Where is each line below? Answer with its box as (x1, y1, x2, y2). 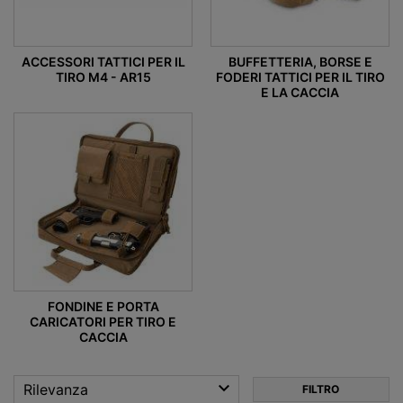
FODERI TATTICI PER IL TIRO (215, 69, 385, 85)
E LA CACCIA (261, 85, 339, 101)
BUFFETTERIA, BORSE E (228, 54, 372, 70)
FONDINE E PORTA (47, 299, 159, 315)
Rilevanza (23, 381, 88, 399)
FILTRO (302, 382, 340, 397)
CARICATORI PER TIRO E (30, 314, 176, 330)
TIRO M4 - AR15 (55, 69, 151, 85)
